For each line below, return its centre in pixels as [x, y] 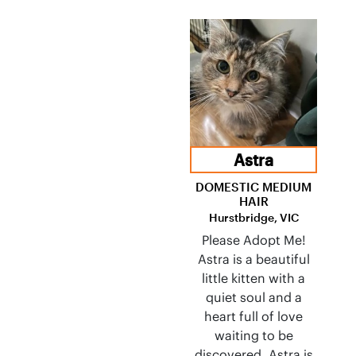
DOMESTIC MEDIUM [253, 187]
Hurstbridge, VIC [253, 217]
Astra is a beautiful [253, 259]
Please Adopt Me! [253, 240]
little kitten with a [253, 278]
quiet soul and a [253, 297]
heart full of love [253, 316]
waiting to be [253, 335]
